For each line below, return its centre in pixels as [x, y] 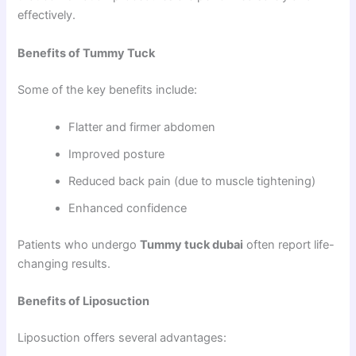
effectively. [47, 15]
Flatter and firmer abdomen [142, 127]
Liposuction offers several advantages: [122, 338]
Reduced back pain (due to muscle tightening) [192, 181]
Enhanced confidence [128, 208]
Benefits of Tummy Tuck [87, 53]
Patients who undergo [79, 244]
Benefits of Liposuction [84, 302]
